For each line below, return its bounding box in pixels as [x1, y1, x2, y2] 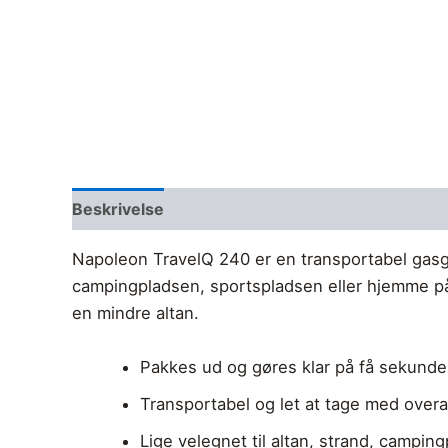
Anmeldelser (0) [185, 199, 315, 220]
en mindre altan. [72, 303, 199, 324]
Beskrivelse [72, 199, 164, 220]
